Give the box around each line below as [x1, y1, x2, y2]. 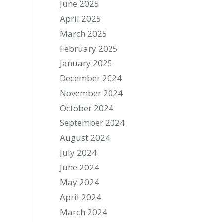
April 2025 [60, 13, 102, 24]
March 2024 [60, 206, 108, 218]
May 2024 [60, 176, 100, 188]
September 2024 [60, 117, 125, 128]
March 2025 [60, 28, 108, 39]
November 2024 [60, 87, 123, 99]
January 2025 [60, 57, 113, 69]
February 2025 [60, 43, 118, 54]
